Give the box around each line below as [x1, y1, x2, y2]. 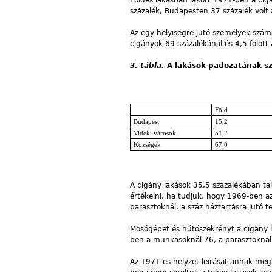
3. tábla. [130, 61, 165, 70]
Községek [133, 141, 161, 148]
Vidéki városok [133, 129, 176, 137]
